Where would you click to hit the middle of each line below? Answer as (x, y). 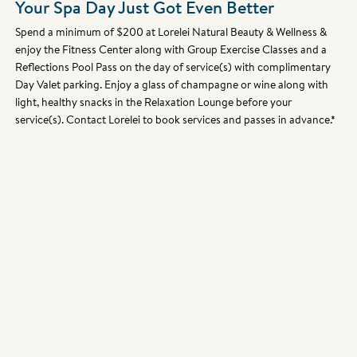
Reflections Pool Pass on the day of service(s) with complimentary (173, 67)
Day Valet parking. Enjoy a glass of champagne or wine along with (172, 85)
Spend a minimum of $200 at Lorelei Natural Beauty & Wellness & (171, 32)
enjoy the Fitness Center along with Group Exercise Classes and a (171, 50)
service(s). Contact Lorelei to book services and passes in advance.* (176, 120)
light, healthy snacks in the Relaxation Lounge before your (154, 102)
